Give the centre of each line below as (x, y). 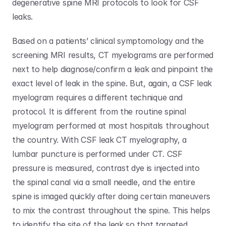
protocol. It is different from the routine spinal (99, 111)
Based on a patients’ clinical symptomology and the (108, 41)
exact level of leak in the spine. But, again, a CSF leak (112, 83)
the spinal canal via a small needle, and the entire (104, 182)
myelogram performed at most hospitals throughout (111, 126)
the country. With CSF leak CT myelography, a (99, 140)
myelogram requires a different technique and (97, 97)
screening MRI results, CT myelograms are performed (113, 55)
